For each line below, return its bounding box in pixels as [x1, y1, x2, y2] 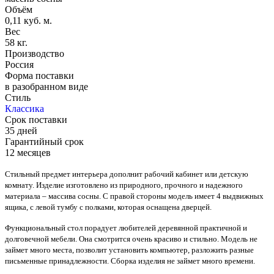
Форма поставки [5, 70, 74, 81]
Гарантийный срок [5, 136, 84, 147]
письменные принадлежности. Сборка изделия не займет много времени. [5, 256, 255, 266]
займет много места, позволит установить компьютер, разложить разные [5, 245, 254, 255]
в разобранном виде [5, 81, 88, 92]
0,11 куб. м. [5, 15, 52, 26]
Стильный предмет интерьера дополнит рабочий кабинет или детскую [5, 169, 248, 179]
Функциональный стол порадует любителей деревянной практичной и [5, 223, 247, 233]
